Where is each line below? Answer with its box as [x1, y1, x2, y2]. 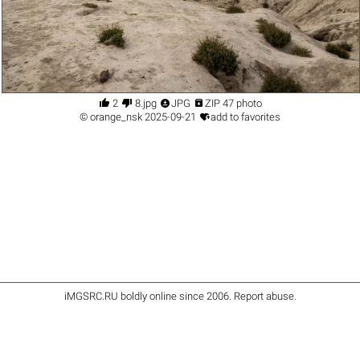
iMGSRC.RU [63, 289, 121, 302]
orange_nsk [90, 110, 142, 123]
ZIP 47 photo [205, 96, 262, 109]
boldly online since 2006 [120, 289, 229, 302]
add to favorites [211, 110, 280, 123]
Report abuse [233, 289, 294, 302]
